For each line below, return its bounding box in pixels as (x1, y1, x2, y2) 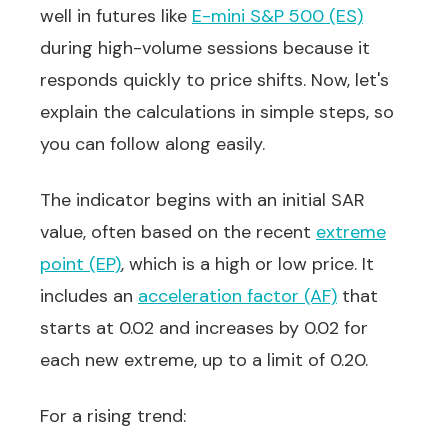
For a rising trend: (40, 404, 186, 428)
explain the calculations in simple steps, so (40, 100, 394, 124)
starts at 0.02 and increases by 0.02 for (40, 316, 368, 340)
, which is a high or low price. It (121, 252, 374, 276)
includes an (40, 284, 138, 308)
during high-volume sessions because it (40, 36, 370, 60)
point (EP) (40, 252, 121, 276)
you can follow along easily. (40, 132, 265, 156)
